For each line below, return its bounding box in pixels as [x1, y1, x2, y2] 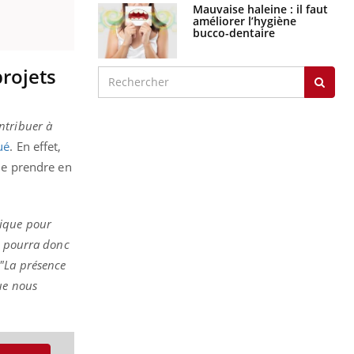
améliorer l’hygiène [193, 13, 296, 28]
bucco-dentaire [193, 24, 275, 40]
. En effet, [9, 138, 62, 155]
